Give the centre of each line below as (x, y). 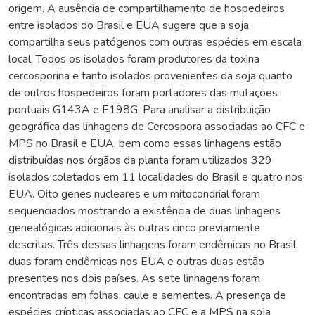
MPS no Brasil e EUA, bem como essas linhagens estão (145, 143)
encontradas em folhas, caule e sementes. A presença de (147, 295)
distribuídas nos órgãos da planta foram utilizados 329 (140, 160)
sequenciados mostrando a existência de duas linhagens (144, 211)
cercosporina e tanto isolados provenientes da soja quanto (150, 76)
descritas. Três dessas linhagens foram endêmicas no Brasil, (153, 244)
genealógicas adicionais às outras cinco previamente (134, 227)
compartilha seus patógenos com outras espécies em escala (155, 42)
